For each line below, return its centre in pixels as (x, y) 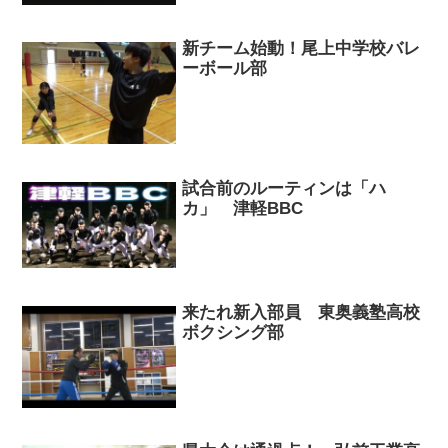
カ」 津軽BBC (243, 208)
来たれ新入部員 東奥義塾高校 (301, 312)
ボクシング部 (233, 332)
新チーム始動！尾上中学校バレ (301, 49)
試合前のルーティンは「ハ (284, 188)
